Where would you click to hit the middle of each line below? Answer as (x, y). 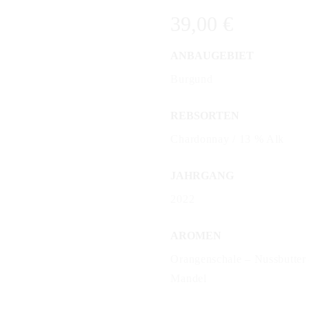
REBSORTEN (205, 115)
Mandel (189, 278)
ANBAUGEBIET (212, 55)
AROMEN (196, 235)
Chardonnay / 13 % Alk (228, 139)
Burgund (192, 79)
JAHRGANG (202, 175)
